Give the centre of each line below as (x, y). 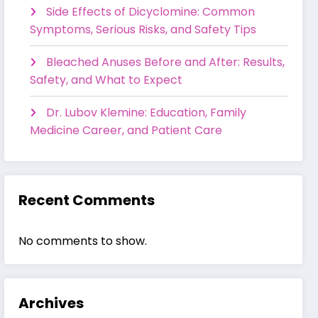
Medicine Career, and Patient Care (126, 130)
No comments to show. (83, 241)
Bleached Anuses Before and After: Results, (166, 62)
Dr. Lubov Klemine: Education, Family (147, 112)
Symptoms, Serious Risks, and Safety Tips (143, 29)
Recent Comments (87, 201)
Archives (51, 303)
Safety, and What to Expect (106, 79)
